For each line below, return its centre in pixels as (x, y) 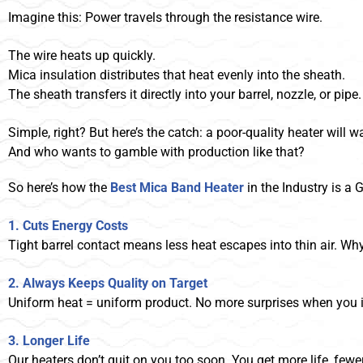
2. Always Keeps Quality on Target (108, 284)
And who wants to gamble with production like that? (156, 152)
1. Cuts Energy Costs (68, 226)
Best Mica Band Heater (177, 188)
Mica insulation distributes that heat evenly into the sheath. (177, 75)
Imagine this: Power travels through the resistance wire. (165, 18)
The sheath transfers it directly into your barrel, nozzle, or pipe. (185, 95)
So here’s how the (59, 188)
